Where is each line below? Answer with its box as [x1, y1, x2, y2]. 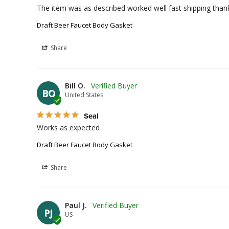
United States [65, 90, 103, 99]
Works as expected [37, 123, 102, 132]
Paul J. [65, 200, 87, 210]
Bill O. [65, 81, 85, 90]
